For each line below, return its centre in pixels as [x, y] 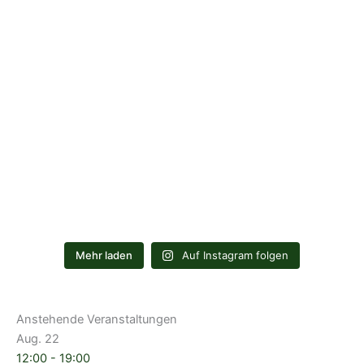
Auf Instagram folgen [236, 256]
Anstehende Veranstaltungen [97, 320]
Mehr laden [104, 256]
